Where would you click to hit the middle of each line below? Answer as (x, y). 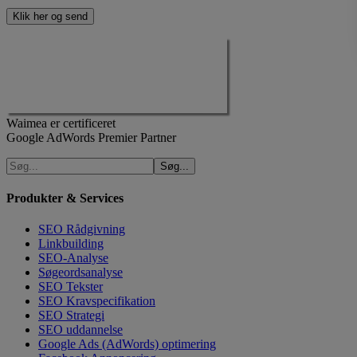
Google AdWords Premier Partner (91, 137)
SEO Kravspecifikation (97, 301)
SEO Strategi (71, 316)
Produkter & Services (65, 198)
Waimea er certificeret (61, 123)
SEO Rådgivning (82, 229)
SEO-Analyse (73, 258)
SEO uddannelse (80, 330)
